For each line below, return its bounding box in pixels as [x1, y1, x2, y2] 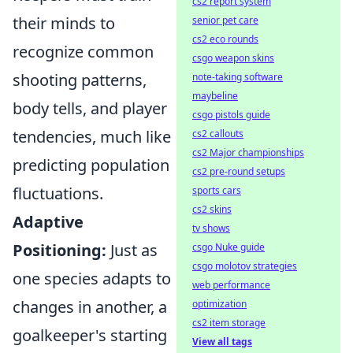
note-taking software [192, 70, 283, 84]
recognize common [13, 41, 154, 62]
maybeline [192, 89, 238, 102]
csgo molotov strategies [192, 259, 297, 273]
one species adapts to [13, 268, 171, 289]
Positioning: [13, 240, 106, 261]
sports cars [192, 184, 241, 197]
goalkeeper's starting [13, 325, 167, 346]
